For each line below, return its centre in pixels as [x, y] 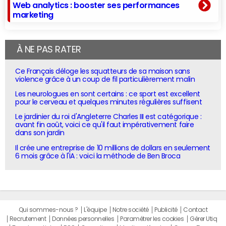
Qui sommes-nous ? [48, 210]
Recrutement [28, 219]
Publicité [166, 210]
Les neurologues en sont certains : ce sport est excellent [108, 94]
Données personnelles [83, 219]
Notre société [130, 210]
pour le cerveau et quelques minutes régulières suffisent [109, 102]
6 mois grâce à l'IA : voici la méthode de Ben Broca [98, 156]
